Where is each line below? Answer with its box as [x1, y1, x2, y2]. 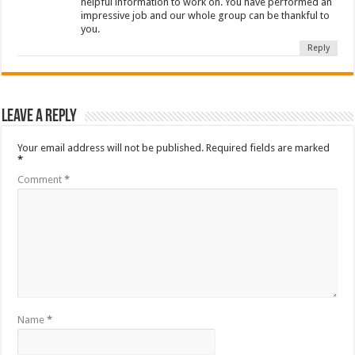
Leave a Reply [2, 107, 78, 126]
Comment [17, 173, 65, 185]
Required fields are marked [206, 141, 330, 154]
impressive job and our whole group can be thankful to [81, 9, 330, 21]
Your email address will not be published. [17, 141, 204, 154]
